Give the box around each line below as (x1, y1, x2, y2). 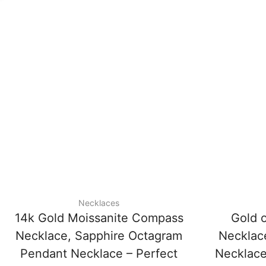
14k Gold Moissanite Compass (14, 211, 183, 226)
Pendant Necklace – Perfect (20, 246, 178, 261)
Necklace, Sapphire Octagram (15, 229, 182, 243)
